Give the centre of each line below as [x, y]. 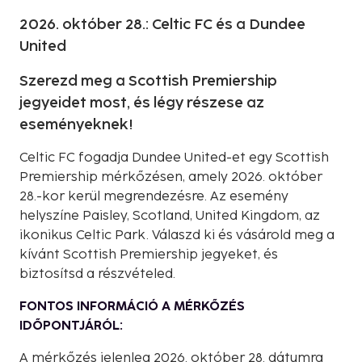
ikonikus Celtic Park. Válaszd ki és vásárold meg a [177, 235]
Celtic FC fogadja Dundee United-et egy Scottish [174, 158]
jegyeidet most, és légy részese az [142, 103]
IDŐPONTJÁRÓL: [71, 326]
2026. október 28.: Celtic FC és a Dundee [162, 24]
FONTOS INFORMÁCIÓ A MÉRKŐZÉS [132, 306]
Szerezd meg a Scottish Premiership [148, 81]
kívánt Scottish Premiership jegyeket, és [149, 255]
